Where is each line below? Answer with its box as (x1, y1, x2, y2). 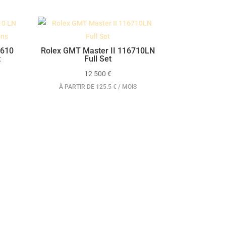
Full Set (84, 54, 112, 64)
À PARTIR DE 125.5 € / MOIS (59, 83, 137, 91)
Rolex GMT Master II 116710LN (41, 46, 155, 56)
